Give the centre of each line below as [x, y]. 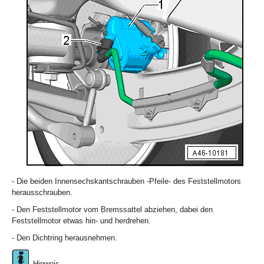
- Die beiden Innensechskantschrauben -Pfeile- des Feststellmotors [126, 181]
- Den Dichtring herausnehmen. [65, 238]
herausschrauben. [42, 193]
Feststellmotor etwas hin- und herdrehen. [81, 221]
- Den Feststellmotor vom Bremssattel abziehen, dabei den [112, 210]
